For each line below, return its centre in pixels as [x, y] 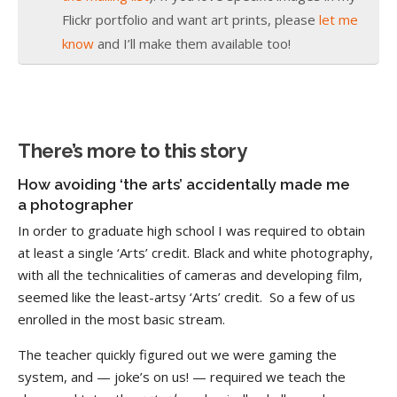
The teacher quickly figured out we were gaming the [177, 354]
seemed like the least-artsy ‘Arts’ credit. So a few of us [187, 296]
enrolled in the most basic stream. [121, 319]
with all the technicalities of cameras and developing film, [190, 274]
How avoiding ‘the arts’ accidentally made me [184, 184]
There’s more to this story [132, 150]
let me [339, 20]
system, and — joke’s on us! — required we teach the [182, 376]
